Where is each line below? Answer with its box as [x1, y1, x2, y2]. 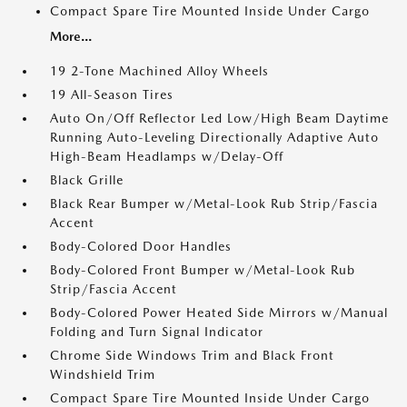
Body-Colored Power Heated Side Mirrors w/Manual [50, 305, 388, 321]
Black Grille [50, 173, 124, 188]
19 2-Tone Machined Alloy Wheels [50, 64, 269, 79]
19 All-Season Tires [50, 87, 174, 103]
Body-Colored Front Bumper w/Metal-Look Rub [50, 263, 355, 278]
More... [50, 29, 92, 45]
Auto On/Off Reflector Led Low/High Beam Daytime [50, 111, 389, 126]
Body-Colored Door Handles [50, 239, 232, 254]
